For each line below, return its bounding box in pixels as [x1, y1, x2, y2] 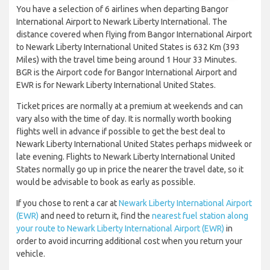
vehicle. [16, 249, 45, 259]
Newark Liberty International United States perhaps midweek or [16, 139, 252, 149]
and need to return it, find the [39, 211, 152, 221]
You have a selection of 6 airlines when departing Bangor [16, 4, 228, 14]
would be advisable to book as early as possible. [16, 177, 195, 187]
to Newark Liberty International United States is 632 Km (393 [16, 42, 240, 52]
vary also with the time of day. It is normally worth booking [16, 114, 231, 124]
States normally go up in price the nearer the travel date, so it [16, 165, 243, 175]
